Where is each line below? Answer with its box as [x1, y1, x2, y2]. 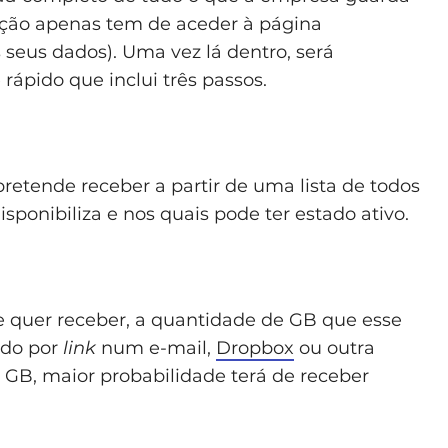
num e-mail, [96, 337, 216, 360]
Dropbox [216, 337, 294, 360]
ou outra [294, 337, 375, 360]
